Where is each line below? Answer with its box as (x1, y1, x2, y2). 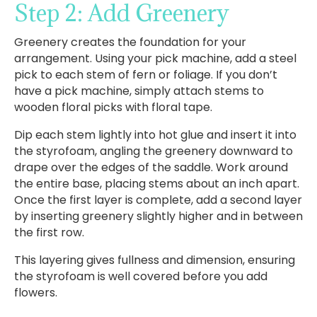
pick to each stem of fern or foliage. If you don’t (14, 66, 277, 83)
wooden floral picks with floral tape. (14, 98, 212, 115)
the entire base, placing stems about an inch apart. (14, 175, 299, 192)
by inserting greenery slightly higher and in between (14, 207, 303, 224)
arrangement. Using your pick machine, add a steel (14, 50, 296, 67)
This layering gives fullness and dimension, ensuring (14, 251, 295, 268)
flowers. (14, 284, 57, 301)
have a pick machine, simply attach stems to (14, 82, 264, 99)
